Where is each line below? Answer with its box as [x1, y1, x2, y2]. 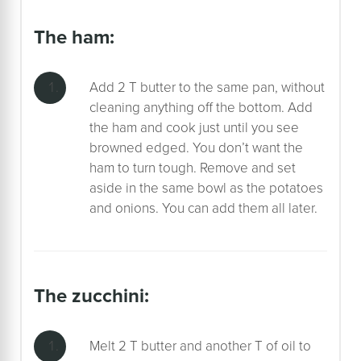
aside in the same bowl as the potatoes [89, 177, 323, 198]
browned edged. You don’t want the [89, 137, 303, 158]
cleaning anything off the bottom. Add [89, 97, 313, 118]
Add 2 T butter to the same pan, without [89, 77, 325, 98]
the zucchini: [45, 280, 149, 310]
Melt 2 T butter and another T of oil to [89, 335, 311, 356]
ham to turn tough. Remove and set [89, 157, 296, 178]
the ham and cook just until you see [89, 117, 299, 138]
